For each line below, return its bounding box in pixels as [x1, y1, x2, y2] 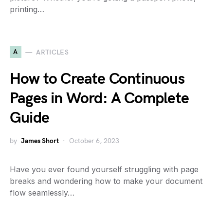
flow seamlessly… [10, 188, 74, 198]
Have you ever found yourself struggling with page [10, 164, 199, 174]
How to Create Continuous [10, 70, 184, 89]
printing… [10, 4, 44, 14]
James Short [21, 137, 59, 145]
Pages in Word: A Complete [10, 89, 189, 108]
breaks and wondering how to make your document [10, 176, 202, 186]
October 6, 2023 [69, 137, 119, 145]
